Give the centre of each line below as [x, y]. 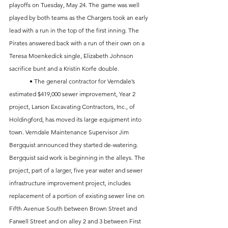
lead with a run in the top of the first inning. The [75, 31]
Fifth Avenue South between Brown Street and [74, 209]
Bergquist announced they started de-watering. [74, 145]
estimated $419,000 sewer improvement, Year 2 [73, 94]
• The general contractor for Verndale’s [19, 81]
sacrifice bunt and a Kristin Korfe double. [65, 69]
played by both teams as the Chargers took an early [79, 18]
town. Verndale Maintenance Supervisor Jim [70, 132]
